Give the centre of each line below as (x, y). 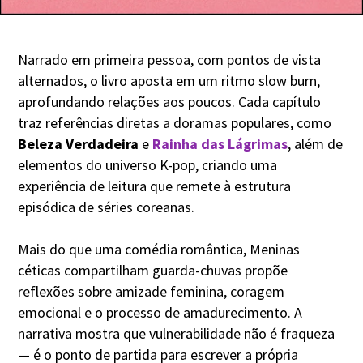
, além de (316, 143)
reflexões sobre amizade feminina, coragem (152, 291)
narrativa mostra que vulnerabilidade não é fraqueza (177, 333)
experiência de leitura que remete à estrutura (155, 186)
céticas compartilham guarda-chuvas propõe (153, 270)
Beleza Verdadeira (79, 143)
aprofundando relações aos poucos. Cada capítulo (170, 101)
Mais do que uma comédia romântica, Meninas (159, 249)
